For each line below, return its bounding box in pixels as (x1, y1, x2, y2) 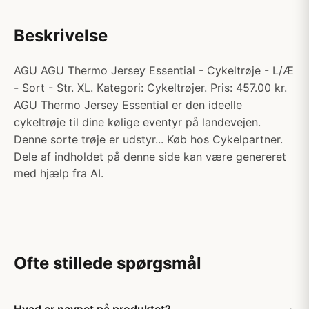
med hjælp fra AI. (14, 166, 103, 180)
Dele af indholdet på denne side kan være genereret (14, 150, 286, 163)
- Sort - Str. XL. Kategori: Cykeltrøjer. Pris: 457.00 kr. (14, 81, 287, 94)
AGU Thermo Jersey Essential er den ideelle (14, 98, 242, 112)
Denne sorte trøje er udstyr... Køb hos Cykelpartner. (14, 132, 283, 146)
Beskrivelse (14, 26, 108, 46)
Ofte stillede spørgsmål (14, 253, 201, 273)
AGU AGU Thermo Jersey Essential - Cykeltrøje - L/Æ (14, 63, 294, 77)
